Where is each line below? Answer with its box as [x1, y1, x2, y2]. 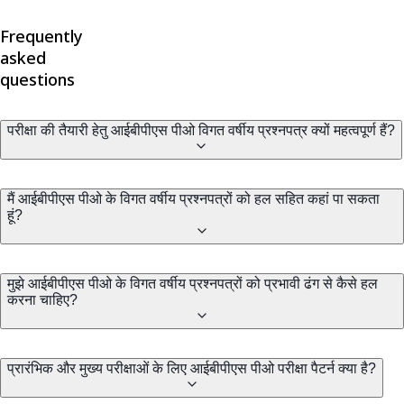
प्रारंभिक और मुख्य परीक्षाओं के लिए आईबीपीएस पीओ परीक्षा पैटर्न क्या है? [7, 361, 376, 377]
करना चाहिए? [7, 292, 78, 308]
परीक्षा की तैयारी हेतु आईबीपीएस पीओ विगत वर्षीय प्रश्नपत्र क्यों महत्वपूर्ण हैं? [7, 123, 395, 139]
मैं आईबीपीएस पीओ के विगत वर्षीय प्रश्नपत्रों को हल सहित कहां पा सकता [7, 191, 380, 207]
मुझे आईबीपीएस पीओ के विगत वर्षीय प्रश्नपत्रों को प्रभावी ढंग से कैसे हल [7, 276, 378, 292]
